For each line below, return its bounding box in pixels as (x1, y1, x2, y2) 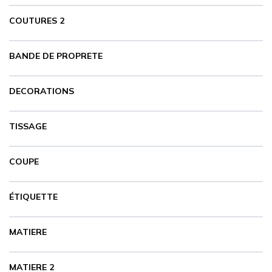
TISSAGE (9, 121, 47, 132)
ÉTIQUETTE (9, 191, 58, 202)
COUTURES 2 (9, 15, 64, 26)
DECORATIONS (9, 86, 74, 97)
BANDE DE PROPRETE (9, 50, 103, 61)
